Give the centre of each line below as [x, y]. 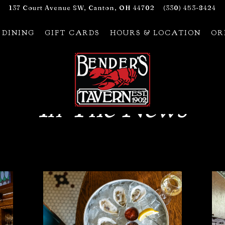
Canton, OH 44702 [122, 8]
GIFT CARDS [72, 32]
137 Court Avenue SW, [48, 8]
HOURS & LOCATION [155, 32]
